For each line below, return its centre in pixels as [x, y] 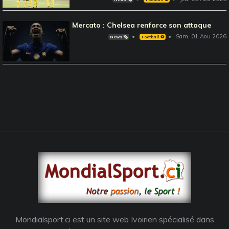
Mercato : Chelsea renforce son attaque [142, 25]
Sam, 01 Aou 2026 [201, 36]
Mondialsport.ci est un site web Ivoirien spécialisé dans [114, 219]
